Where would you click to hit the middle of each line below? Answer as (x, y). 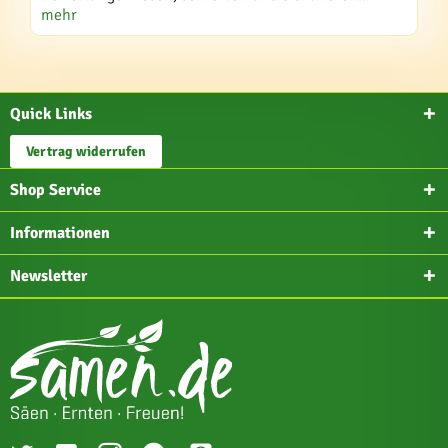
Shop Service (55, 190)
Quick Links (51, 114)
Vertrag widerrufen (86, 151)
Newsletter (48, 276)
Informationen (60, 233)
